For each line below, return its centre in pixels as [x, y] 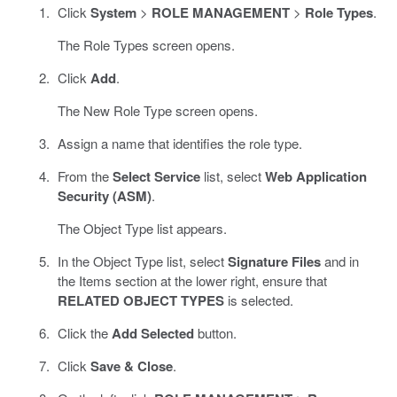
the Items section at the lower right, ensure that [192, 280]
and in [339, 261]
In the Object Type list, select [142, 261]
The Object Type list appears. [142, 228]
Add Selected [152, 333]
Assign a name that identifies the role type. [179, 143]
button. [215, 332]
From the [85, 175]
